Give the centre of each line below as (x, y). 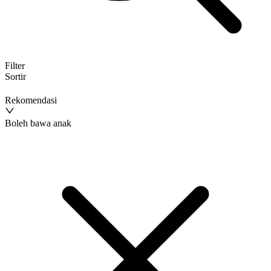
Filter (15, 65)
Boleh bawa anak (38, 123)
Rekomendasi (31, 100)
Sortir (15, 76)
